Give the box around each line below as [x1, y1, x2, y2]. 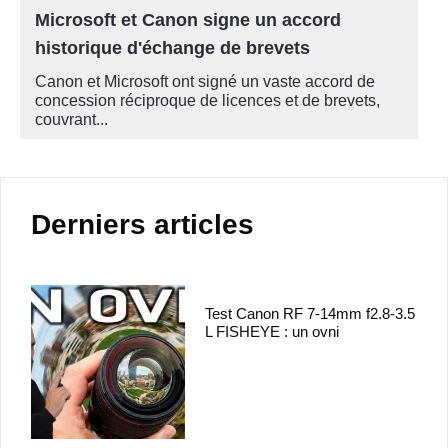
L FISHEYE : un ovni [205, 322, 340, 340]
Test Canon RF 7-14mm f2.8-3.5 [205, 304, 416, 322]
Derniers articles [31, 208, 254, 240]
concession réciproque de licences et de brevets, [35, 91, 384, 109]
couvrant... [35, 110, 108, 128]
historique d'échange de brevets [35, 37, 310, 58]
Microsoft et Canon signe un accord [35, 9, 341, 30]
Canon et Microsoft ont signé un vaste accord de [35, 72, 375, 90]
